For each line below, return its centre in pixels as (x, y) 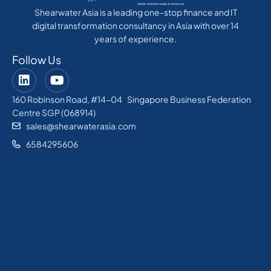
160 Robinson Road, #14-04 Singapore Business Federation (132, 100)
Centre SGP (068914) (54, 113)
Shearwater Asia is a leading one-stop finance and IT (135, 12)
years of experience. (135, 39)
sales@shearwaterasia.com (81, 126)
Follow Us (37, 60)
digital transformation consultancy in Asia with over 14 (135, 26)
